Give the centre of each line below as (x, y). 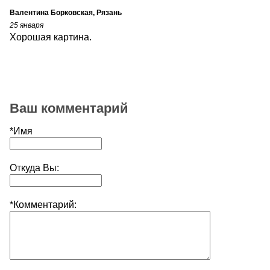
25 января (27, 25)
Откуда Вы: (34, 168)
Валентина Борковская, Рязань (66, 12)
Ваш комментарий (69, 108)
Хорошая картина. (51, 37)
